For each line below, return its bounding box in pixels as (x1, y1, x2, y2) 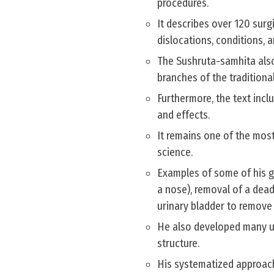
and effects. (157, 108, 210, 122)
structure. (157, 237, 199, 250)
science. (157, 146, 193, 159)
